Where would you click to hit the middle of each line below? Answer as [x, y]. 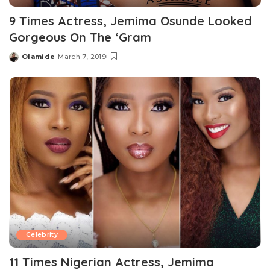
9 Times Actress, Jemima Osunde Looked [130, 21]
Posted [23, 61]
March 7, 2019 [82, 57]
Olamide [39, 57]
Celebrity [42, 234]
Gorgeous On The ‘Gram [80, 37]
